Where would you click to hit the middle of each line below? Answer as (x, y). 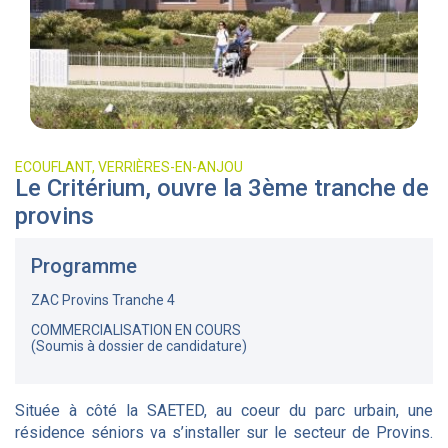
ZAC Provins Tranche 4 (103, 300)
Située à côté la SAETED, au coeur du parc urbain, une (224, 410)
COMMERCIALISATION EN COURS (136, 330)
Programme (84, 266)
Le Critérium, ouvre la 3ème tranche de (222, 188)
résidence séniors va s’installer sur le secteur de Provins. (224, 432)
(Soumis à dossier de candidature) (139, 346)
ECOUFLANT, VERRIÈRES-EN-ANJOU (129, 167)
